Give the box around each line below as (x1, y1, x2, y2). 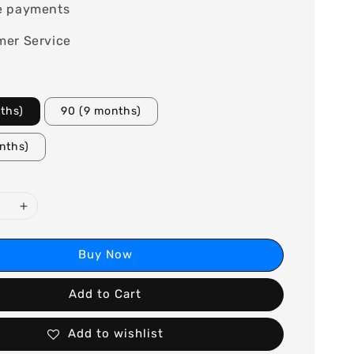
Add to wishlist (67, 326, 164, 341)
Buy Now (77, 247, 133, 262)
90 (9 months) (61, 104, 142, 119)
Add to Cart (69, 287, 142, 302)
